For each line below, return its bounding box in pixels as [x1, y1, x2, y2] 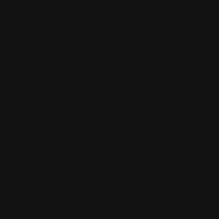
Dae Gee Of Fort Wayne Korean [15, 58, 167, 72]
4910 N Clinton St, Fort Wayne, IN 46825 [29, 100, 164, 110]
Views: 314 [29, 134, 64, 145]
